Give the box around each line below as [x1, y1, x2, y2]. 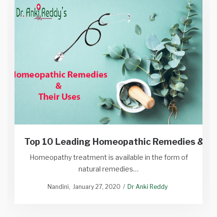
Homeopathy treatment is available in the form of [29, 153, 188, 162]
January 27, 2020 [72, 183, 121, 191]
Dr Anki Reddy [127, 183, 168, 191]
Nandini [47, 183, 69, 191]
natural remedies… [78, 165, 139, 173]
